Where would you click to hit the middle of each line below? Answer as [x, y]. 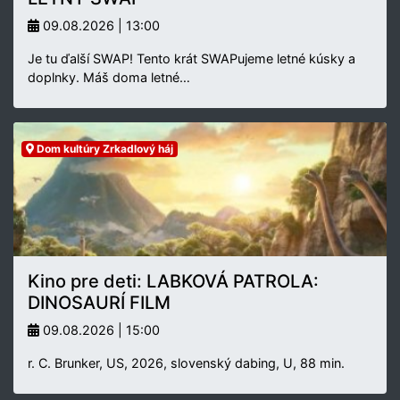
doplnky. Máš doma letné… [109, 77]
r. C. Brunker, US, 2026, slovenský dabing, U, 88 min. [186, 362]
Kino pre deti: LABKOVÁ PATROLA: [173, 281]
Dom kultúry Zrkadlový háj [103, 148]
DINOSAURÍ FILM [99, 302]
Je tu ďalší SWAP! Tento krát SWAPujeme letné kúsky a [192, 58]
